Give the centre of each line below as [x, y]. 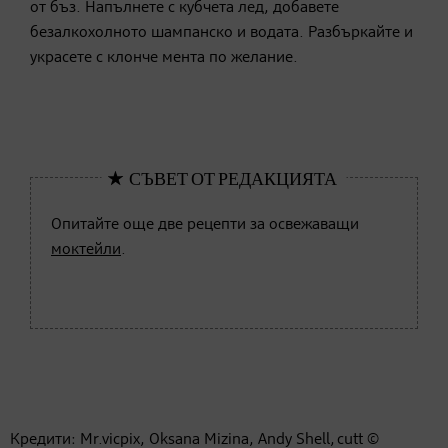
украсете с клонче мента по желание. [164, 58]
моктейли [86, 250]
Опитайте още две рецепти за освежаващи [205, 225]
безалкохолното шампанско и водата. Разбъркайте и [221, 33]
